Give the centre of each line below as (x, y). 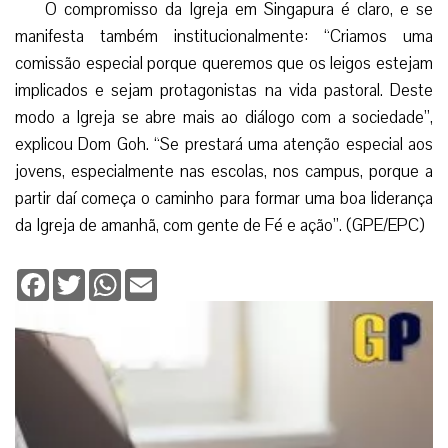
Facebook (80, 276)
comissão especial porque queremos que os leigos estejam (224, 63)
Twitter (107, 276)
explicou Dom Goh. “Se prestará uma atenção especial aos (224, 144)
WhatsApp (154, 276)
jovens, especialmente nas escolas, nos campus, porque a (224, 171)
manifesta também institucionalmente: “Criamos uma (224, 36)
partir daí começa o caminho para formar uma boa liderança (224, 198)
